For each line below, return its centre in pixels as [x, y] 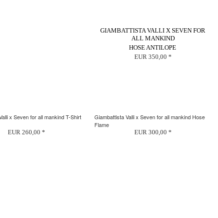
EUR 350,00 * [153, 57]
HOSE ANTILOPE [153, 47]
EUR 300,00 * [153, 132]
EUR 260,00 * [26, 132]
